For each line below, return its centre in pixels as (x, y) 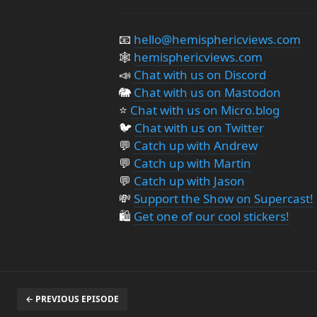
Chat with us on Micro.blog (205, 110)
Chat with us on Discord (200, 74)
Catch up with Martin (192, 163)
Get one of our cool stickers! (212, 216)
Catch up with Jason (189, 180)
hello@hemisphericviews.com (217, 39)
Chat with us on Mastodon (207, 92)
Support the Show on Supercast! (224, 198)
